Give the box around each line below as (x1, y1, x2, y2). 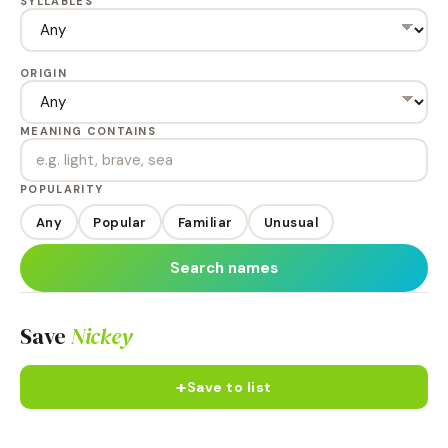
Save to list (186, 378, 272, 396)
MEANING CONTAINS (20, 124, 157, 138)
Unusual (263, 213, 318, 231)
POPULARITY (20, 182, 104, 196)
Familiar (177, 213, 233, 231)
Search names (170, 258, 278, 278)
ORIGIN (20, 66, 67, 80)
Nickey (70, 321, 132, 351)
